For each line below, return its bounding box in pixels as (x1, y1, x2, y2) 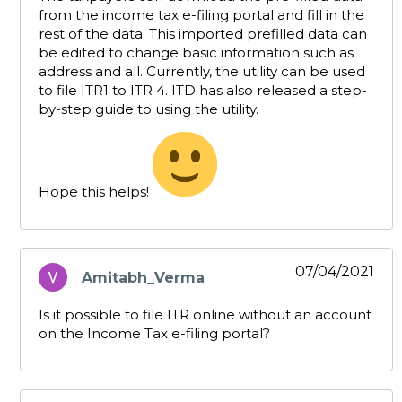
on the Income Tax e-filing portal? (39, 325, 270, 343)
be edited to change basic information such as (39, 44, 354, 62)
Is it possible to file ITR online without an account (39, 306, 371, 324)
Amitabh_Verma (82, 268, 205, 286)
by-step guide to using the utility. (39, 100, 258, 118)
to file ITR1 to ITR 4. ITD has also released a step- (39, 82, 367, 100)
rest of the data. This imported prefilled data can (39, 25, 367, 43)
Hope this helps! (39, 183, 153, 201)
